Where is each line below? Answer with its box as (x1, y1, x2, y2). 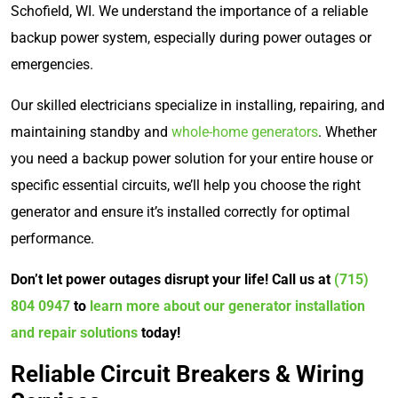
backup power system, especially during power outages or (11, 28, 371, 46)
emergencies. (11, 55, 93, 73)
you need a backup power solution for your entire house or (11, 149, 373, 167)
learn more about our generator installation (90, 297, 365, 314)
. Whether (318, 123, 377, 140)
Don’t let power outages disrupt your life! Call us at (11, 270, 334, 288)
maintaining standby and (11, 123, 171, 140)
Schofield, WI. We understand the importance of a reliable (11, 2, 368, 20)
